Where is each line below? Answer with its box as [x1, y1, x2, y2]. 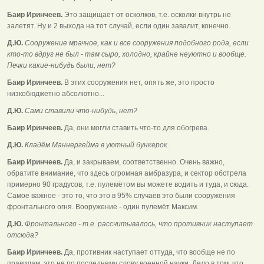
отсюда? [7, 230, 38, 239]
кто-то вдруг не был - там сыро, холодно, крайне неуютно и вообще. [7, 49, 246, 58]
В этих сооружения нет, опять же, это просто [62, 78, 214, 87]
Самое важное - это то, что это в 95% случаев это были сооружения [7, 191, 235, 200]
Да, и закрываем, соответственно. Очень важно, [62, 157, 225, 166]
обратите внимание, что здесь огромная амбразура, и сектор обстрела [7, 169, 246, 177]
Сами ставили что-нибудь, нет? [23, 106, 137, 115]
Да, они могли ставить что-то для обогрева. [62, 123, 209, 132]
